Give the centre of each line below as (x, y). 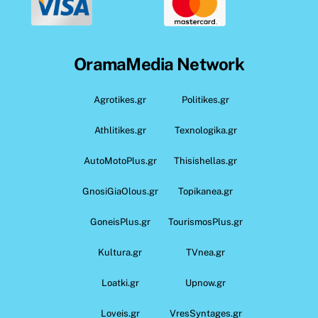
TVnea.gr (206, 252)
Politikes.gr (206, 99)
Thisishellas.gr (206, 160)
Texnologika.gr (205, 130)
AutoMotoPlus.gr (120, 160)
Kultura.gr (120, 252)
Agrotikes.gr (120, 99)
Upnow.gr (206, 283)
